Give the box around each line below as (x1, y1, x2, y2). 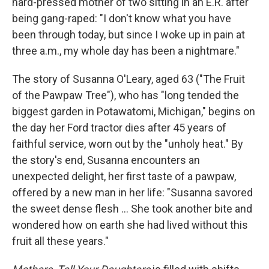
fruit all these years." (12, 235, 109, 247)
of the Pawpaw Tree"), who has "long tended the (12, 89, 239, 101)
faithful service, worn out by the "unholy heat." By (12, 138, 243, 150)
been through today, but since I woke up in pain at (12, 28, 245, 41)
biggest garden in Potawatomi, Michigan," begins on (12, 105, 255, 118)
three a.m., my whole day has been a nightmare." (12, 44, 240, 57)
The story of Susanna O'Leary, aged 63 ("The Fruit (12, 73, 245, 85)
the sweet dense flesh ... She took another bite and (12, 202, 252, 215)
